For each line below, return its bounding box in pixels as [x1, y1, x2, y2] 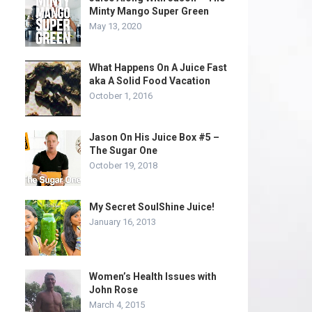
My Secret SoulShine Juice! [89, 201, 214, 212]
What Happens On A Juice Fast [89, 62, 227, 73]
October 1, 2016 [89, 91, 153, 101]
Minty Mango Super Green [89, 6, 209, 17]
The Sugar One [89, 145, 157, 156]
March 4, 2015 [89, 299, 145, 310]
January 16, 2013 [89, 217, 156, 227]
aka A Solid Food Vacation [89, 75, 210, 86]
